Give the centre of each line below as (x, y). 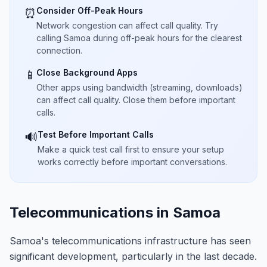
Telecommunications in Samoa (115, 212)
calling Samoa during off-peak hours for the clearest (139, 38)
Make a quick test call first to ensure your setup (131, 149)
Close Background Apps (87, 72)
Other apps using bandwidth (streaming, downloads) (139, 87)
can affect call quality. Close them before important (136, 100)
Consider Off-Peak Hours (90, 10)
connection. (59, 50)
